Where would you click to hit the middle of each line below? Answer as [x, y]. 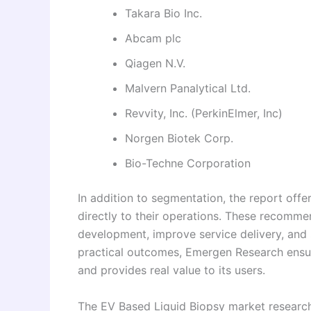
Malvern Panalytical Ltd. [188, 89]
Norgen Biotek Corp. [179, 138]
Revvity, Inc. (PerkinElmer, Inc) [204, 114]
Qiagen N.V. [155, 64]
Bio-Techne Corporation [188, 163]
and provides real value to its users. [171, 270]
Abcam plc [153, 39]
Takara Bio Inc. [163, 14]
